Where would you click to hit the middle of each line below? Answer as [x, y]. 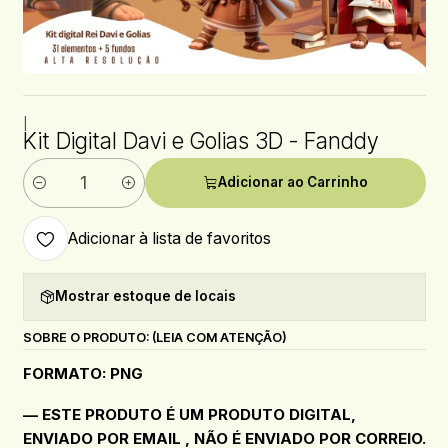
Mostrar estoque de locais [145, 296]
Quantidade [59, 193]
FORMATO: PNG [82, 373]
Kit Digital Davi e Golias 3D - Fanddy [200, 141]
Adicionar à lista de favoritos [169, 239]
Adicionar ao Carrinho [292, 182]
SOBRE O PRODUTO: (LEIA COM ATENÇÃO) [154, 337]
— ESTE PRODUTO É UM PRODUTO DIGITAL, [189, 414]
